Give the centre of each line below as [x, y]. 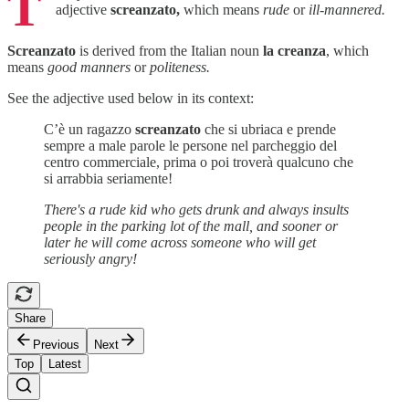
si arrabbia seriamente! [108, 178]
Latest [65, 363]
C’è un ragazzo [89, 129]
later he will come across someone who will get [180, 242]
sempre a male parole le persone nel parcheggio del [190, 145]
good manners [89, 67]
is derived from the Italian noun [171, 50]
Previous [56, 344]
